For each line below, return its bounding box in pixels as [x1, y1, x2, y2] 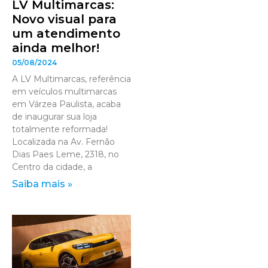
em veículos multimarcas [12, 86, 117, 97]
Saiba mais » [12, 178, 72, 190]
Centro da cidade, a [12, 161, 92, 172]
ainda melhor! [12, 40, 99, 55]
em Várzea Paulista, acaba [12, 98, 121, 109]
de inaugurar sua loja [12, 111, 97, 122]
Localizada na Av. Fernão [12, 136, 115, 147]
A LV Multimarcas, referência [12, 73, 131, 84]
